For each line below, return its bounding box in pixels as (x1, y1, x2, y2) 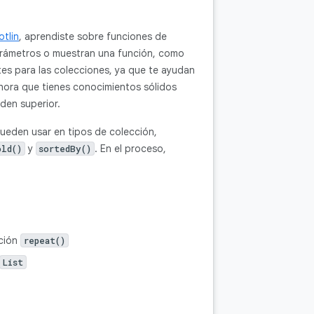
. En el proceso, (95, 142, 167, 155)
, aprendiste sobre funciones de (19, 30, 167, 43)
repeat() (23, 235, 65, 246)
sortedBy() (39, 143, 92, 154)
